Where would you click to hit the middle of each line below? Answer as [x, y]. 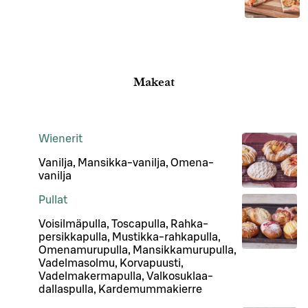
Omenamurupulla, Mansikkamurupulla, [137, 250]
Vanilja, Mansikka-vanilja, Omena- [126, 163]
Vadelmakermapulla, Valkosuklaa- [126, 276]
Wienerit [60, 139]
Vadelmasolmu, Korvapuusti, [111, 263]
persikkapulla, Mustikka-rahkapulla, [130, 237]
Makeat [154, 82]
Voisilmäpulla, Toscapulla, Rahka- [123, 224]
